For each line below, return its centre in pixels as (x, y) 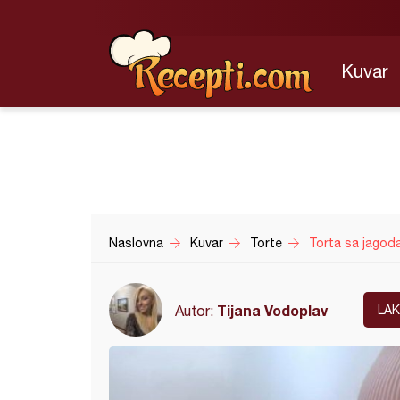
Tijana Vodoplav (272, 310)
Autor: (196, 310)
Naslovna (136, 243)
